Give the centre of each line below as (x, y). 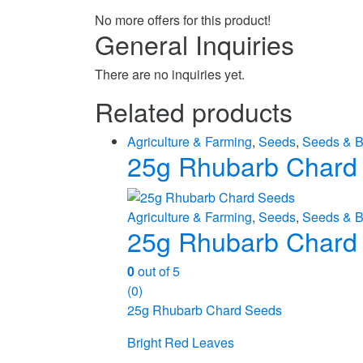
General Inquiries (194, 44)
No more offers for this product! (183, 20)
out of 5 (157, 271)
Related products (194, 111)
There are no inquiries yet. (170, 75)
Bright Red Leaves (181, 343)
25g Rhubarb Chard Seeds (205, 310)
